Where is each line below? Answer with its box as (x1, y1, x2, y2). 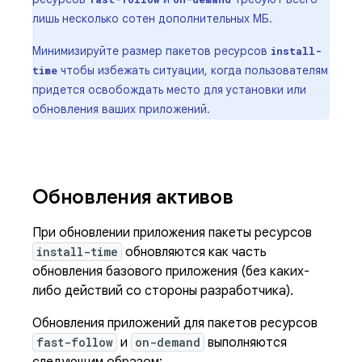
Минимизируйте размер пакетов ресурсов (32, 44, 271, 58)
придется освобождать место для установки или (32, 82, 306, 97)
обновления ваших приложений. (32, 102, 210, 116)
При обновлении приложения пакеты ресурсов (32, 225, 312, 241)
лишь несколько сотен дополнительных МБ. (32, 11, 272, 26)
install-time (36, 244, 118, 259)
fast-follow (36, 335, 113, 350)
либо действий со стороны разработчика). (32, 283, 293, 299)
